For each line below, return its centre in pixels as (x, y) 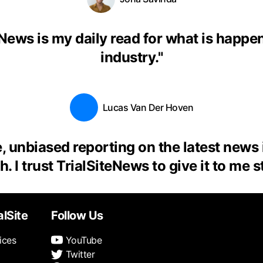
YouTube (82, 240)
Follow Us (77, 215)
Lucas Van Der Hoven (148, 107)
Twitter (79, 254)
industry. (129, 57)
